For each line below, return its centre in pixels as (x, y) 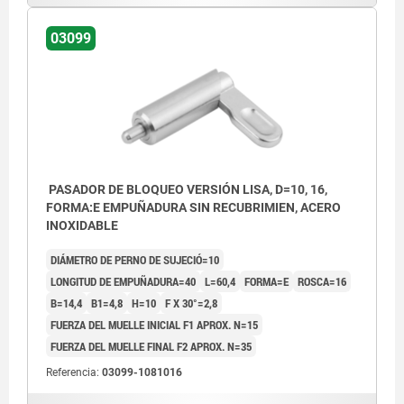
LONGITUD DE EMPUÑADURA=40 (123, 282)
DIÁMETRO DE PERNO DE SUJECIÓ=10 (135, 260)
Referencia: (74, 373)
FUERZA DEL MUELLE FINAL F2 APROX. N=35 (151, 347)
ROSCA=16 (322, 282)
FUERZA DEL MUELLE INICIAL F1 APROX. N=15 (154, 325)
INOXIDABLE (82, 226)
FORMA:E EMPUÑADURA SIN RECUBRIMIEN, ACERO (193, 208)
